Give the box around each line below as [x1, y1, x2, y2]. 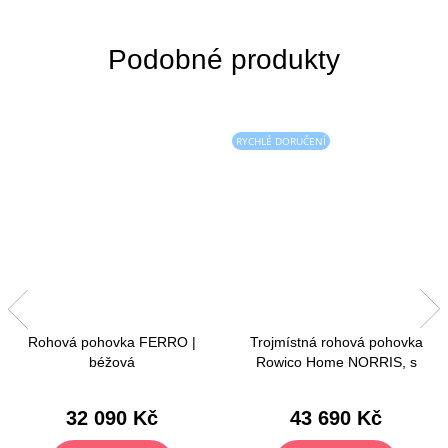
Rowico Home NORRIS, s [255, 354, 417, 371]
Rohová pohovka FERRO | [28, 334, 196, 351]
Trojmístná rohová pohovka [249, 334, 423, 351]
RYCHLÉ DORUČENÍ [236, 133, 326, 148]
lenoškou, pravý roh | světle [249, 374, 423, 391]
